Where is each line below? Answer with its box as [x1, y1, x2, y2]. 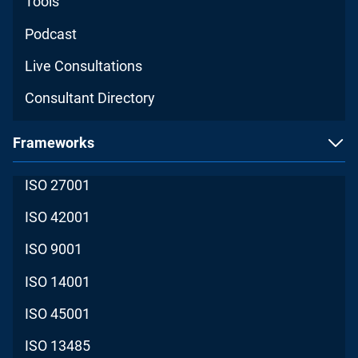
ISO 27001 [25, 177, 91, 194]
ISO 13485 [25, 336, 91, 354]
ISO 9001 [25, 241, 83, 258]
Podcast [25, 25, 78, 42]
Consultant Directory [25, 89, 156, 106]
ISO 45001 [25, 304, 91, 322]
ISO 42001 [25, 209, 91, 226]
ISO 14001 [25, 272, 91, 290]
